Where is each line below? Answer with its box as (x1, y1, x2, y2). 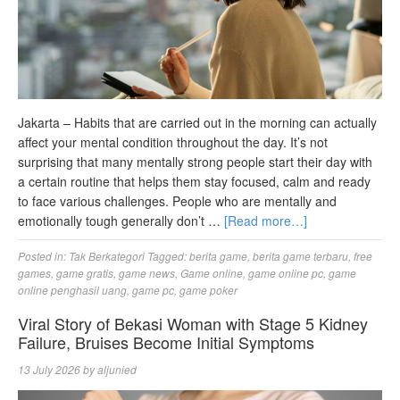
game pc (132, 282, 174, 298)
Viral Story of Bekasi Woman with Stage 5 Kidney (18, 312, 368, 336)
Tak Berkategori (69, 248, 145, 264)
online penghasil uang (18, 282, 127, 298)
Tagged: (147, 248, 189, 264)
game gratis (56, 265, 113, 281)
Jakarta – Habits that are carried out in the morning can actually (18, 113, 377, 132)
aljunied (97, 362, 137, 378)
